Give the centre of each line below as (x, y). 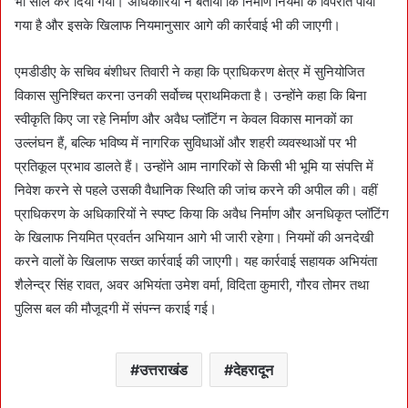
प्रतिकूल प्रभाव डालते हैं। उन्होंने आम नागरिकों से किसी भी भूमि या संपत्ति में (194, 166)
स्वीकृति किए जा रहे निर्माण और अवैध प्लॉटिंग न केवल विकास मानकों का (184, 118)
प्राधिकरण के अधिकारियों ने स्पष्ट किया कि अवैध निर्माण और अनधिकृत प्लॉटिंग (202, 213)
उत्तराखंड (163, 369)
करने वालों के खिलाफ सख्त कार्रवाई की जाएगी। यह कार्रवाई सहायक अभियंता (196, 260)
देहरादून (253, 369)
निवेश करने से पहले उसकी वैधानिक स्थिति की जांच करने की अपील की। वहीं (196, 189)
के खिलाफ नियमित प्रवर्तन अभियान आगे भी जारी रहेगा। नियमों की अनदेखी (194, 237)
